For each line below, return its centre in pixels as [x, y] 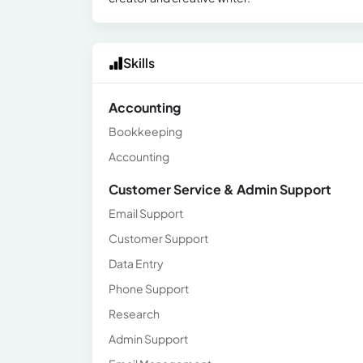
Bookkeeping [145, 131]
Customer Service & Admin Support [220, 189]
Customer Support [158, 238]
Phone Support [149, 288]
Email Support [146, 213]
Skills [139, 63]
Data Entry [136, 263]
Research [134, 314]
